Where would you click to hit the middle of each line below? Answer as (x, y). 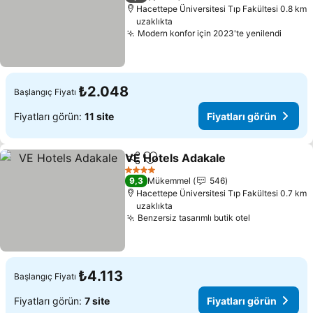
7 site (97, 300)
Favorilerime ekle (194, 165)
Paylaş (140, 164)
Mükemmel (169, 181)
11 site (99, 116)
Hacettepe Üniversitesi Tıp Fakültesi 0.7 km (222, 193)
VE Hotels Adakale (176, 158)
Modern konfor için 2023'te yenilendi (210, 33)
